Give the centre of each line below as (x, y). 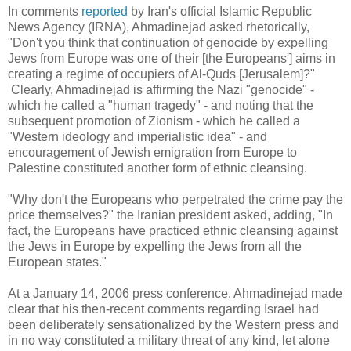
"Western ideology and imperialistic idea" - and (138, 137)
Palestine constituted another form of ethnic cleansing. (157, 168)
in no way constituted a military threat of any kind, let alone (169, 341)
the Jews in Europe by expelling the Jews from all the (155, 247)
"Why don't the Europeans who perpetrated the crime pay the (175, 200)
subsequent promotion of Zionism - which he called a (154, 121)
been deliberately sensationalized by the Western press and (174, 325)
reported (105, 12)
